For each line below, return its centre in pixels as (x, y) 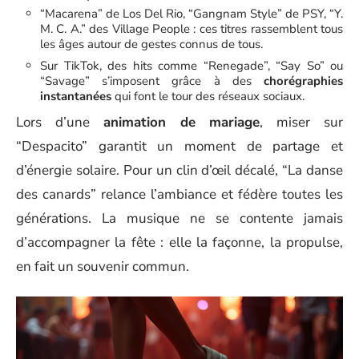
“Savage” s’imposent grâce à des (152, 81)
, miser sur (302, 122)
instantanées (76, 96)
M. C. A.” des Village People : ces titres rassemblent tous (192, 28)
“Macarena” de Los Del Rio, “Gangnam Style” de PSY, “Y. (192, 13)
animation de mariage (182, 122)
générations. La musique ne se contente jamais (179, 218)
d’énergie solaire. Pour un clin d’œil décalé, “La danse (179, 170)
